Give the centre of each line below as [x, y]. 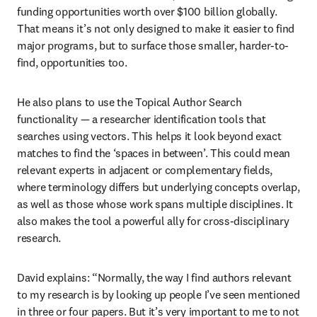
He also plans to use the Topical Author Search [129, 102]
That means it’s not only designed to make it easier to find [156, 28]
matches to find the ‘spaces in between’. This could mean [154, 152]
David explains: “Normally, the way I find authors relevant [154, 277]
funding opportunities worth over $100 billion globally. [147, 11]
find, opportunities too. [72, 62]
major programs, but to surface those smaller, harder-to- [153, 45]
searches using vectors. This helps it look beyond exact [149, 136]
